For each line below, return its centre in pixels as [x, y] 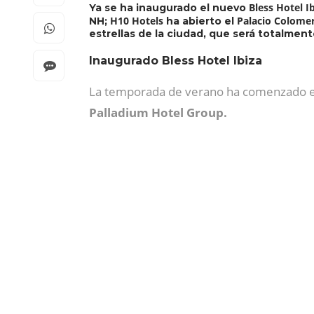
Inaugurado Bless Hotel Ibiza [176, 61]
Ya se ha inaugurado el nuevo [169, 8]
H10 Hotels [137, 21]
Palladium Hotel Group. [158, 112]
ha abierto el [200, 21]
